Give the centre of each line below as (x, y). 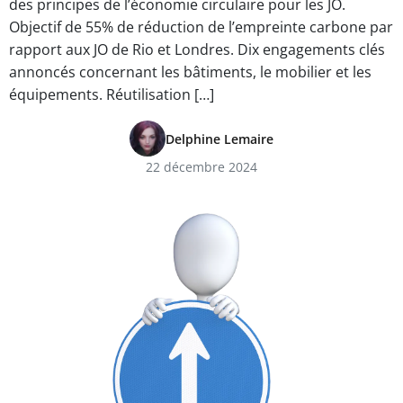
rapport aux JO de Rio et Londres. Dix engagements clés (197, 49)
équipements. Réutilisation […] (112, 94)
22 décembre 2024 (201, 167)
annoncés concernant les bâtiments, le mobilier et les (190, 72)
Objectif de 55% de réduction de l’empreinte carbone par (201, 27)
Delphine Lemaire (219, 139)
